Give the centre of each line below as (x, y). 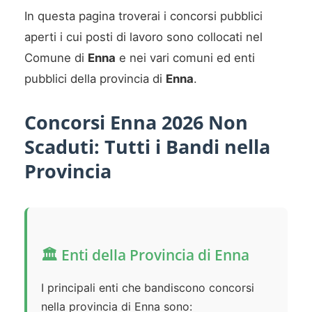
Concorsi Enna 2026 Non (136, 123)
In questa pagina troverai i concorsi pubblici (143, 16)
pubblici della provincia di (95, 79)
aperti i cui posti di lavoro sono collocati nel (143, 37)
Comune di (56, 58)
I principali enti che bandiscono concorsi (148, 288)
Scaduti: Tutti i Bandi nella (147, 147)
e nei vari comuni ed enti (185, 58)
